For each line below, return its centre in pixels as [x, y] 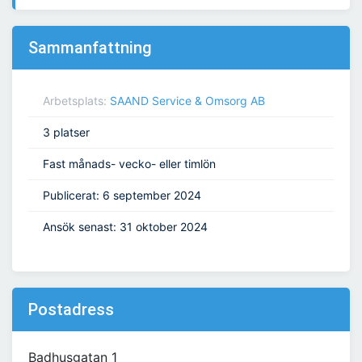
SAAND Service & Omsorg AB [187, 101]
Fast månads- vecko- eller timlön [129, 164]
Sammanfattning [90, 48]
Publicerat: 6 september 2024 [122, 196]
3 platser [66, 133]
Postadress [71, 310]
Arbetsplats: [76, 101]
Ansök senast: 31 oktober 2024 [125, 227]
